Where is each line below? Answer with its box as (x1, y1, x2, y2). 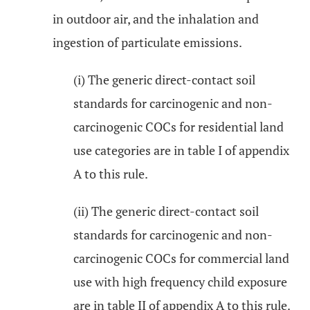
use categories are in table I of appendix (73, 142, 289, 158)
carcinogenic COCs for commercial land (73, 250, 289, 266)
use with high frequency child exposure (73, 273, 287, 290)
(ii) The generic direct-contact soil (73, 203, 259, 219)
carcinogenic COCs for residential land (73, 118, 284, 135)
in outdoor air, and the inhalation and (53, 10, 259, 27)
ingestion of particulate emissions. (53, 34, 242, 51)
